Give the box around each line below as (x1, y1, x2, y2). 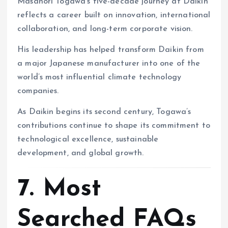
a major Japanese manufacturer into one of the (17, 59, 201, 68)
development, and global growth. (17, 149, 144, 157)
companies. (17, 87, 59, 95)
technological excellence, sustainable (17, 135, 159, 144)
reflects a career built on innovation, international (17, 11, 211, 19)
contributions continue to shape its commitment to (17, 122, 210, 130)
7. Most (17, 177, 102, 202)
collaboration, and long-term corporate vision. (17, 24, 193, 33)
